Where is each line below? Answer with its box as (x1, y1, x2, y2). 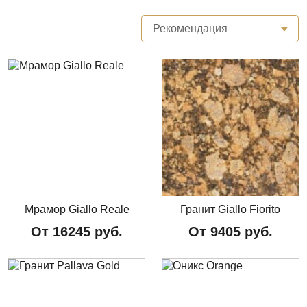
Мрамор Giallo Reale (24, 203, 130, 215)
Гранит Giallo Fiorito (180, 203, 280, 215)
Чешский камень (30, 10, 114, 23)
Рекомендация (153, 22, 228, 34)
